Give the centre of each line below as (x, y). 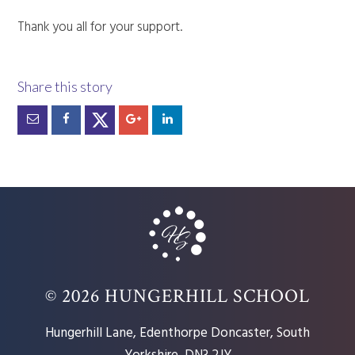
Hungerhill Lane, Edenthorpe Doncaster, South (177, 334)
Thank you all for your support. (100, 27)
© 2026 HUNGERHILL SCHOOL (177, 296)
